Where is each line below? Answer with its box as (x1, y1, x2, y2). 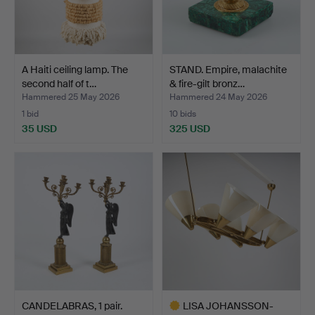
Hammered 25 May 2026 (22, 91, 120, 103)
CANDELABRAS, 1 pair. (22, 299, 122, 312)
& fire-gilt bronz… (169, 77, 245, 90)
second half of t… (22, 77, 96, 90)
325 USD (169, 122, 210, 135)
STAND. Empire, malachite (169, 63, 287, 76)
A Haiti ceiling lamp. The (22, 63, 128, 76)
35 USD (22, 122, 57, 135)
